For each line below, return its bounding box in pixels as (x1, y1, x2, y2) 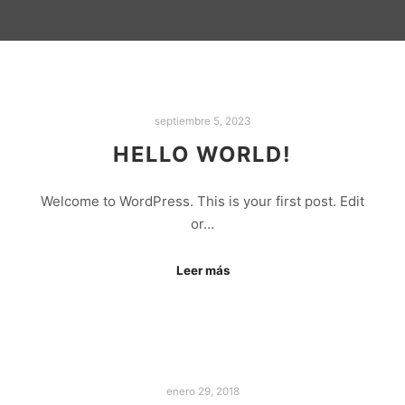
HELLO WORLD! (113, 140, 292, 167)
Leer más (175, 262, 230, 278)
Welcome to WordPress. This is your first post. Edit (41, 193, 364, 211)
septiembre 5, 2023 (155, 115, 250, 127)
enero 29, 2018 (165, 384, 240, 398)
